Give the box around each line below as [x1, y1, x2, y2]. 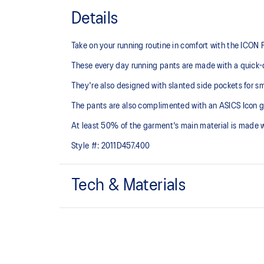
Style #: [71, 141, 100, 150]
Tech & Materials [71, 177, 186, 194]
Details [71, 11, 118, 27]
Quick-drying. [71, 208, 123, 217]
